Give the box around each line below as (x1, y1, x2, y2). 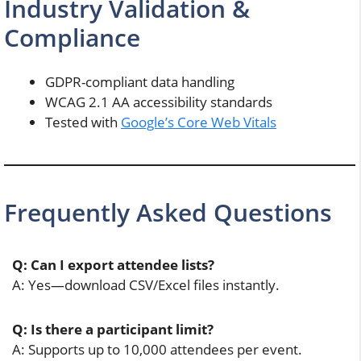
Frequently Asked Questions (4, 195, 332, 229)
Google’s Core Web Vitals (121, 112, 276, 131)
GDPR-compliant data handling (45, 72, 234, 91)
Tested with (45, 112, 121, 131)
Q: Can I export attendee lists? (12, 255, 214, 274)
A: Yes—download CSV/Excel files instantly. (12, 275, 280, 294)
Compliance (4, 20, 140, 54)
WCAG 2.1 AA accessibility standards (45, 92, 272, 111)
